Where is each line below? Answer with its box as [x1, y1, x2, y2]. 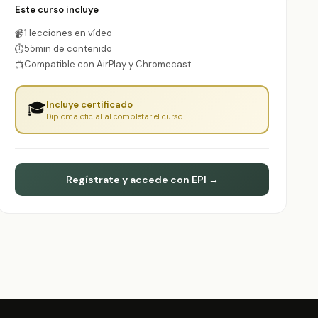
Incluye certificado [45, 98, 133, 111]
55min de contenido [24, 43, 112, 55]
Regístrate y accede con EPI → [65, 173, 219, 186]
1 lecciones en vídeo [24, 27, 112, 39]
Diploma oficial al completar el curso [45, 111, 182, 121]
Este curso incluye [15, 4, 99, 16]
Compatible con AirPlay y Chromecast [24, 58, 191, 70]
